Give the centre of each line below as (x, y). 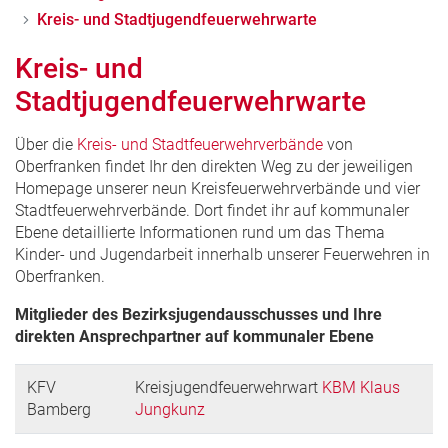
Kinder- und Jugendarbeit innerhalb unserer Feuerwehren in (222, 254)
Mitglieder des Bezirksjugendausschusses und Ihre (198, 314)
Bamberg (59, 409)
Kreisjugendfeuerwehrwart (228, 387)
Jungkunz (170, 409)
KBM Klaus (361, 387)
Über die (46, 144)
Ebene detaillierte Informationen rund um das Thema (200, 232)
